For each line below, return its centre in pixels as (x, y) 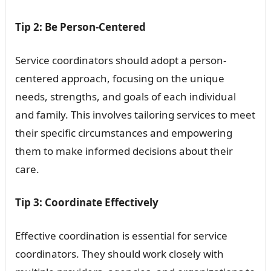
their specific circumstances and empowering (123, 133)
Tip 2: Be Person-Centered (80, 27)
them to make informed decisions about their (124, 151)
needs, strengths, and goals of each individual (125, 97)
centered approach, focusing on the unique (119, 79)
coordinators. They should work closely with (119, 254)
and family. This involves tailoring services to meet (135, 115)
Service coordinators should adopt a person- (120, 60)
